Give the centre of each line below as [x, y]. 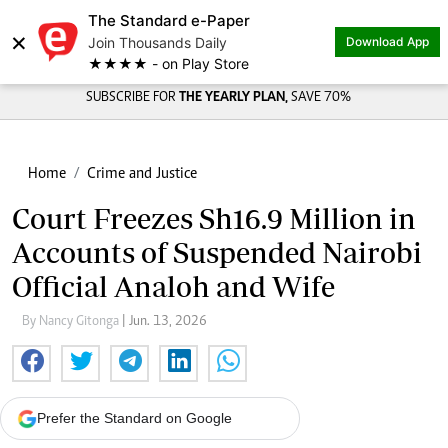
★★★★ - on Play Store [168, 63]
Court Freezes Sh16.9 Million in [214, 218]
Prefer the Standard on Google [134, 418]
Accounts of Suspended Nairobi [217, 252]
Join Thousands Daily [157, 42]
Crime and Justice [142, 174]
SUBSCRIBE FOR [132, 98]
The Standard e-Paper [169, 20]
